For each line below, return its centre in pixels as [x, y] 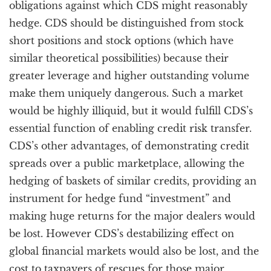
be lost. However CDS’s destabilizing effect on [122, 233]
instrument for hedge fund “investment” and [120, 198]
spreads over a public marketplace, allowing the [127, 163]
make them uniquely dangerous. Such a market [126, 93]
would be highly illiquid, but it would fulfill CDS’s [131, 111]
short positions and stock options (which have [121, 41]
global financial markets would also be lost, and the [134, 251]
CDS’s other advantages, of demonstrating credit [129, 146]
